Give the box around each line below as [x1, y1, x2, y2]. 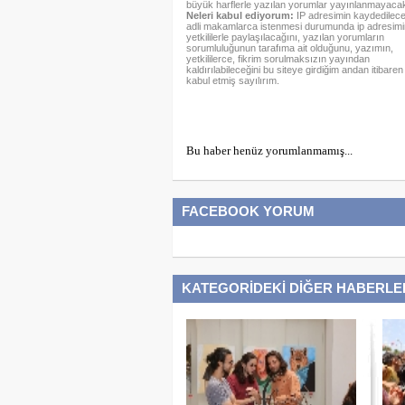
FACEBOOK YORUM [181, 203, 315, 219]
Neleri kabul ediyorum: [185, 10, 294, 21]
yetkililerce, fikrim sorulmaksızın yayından [185, 53, 370, 64]
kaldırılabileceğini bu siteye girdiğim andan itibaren [185, 64, 403, 75]
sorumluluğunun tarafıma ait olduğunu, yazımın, [185, 42, 393, 53]
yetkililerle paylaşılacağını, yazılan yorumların [185, 32, 384, 42]
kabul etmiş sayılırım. [185, 75, 279, 86]
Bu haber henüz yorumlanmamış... [185, 144, 353, 157]
